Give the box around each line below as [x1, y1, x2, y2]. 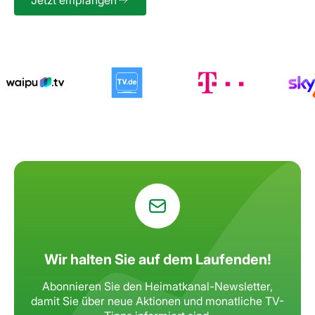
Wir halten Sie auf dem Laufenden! [44, 250, 271, 268]
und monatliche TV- [181, 293, 284, 308]
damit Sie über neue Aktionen [31, 293, 181, 308]
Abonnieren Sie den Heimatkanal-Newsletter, [42, 278, 273, 293]
